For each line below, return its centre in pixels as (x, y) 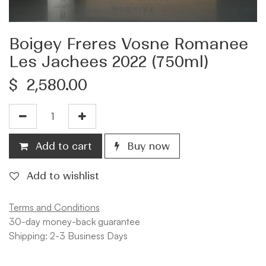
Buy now (147, 146)
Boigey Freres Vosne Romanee (129, 44)
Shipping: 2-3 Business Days (68, 235)
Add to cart (62, 146)
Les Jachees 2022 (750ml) (109, 61)
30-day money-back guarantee (75, 221)
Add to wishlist (63, 175)
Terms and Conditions (54, 207)
